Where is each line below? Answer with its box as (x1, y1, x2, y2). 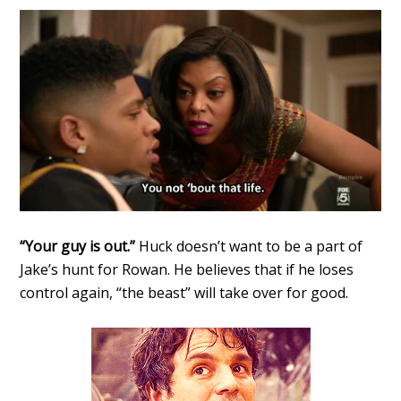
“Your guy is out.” (20, 236, 140, 257)
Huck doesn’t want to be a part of (139, 236, 363, 257)
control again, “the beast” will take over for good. (20, 283, 349, 303)
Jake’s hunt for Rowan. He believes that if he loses (20, 260, 354, 280)
